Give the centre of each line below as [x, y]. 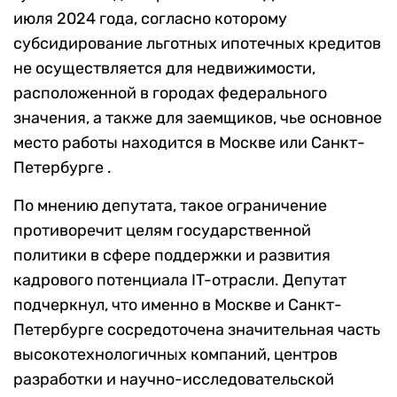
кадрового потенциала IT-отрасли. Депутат [180, 280]
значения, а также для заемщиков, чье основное [198, 118]
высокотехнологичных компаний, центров [175, 355]
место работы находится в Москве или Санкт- [189, 143]
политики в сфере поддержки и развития [172, 256]
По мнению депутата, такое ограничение [170, 206]
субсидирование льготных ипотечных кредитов [197, 44]
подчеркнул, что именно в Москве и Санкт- [178, 305]
